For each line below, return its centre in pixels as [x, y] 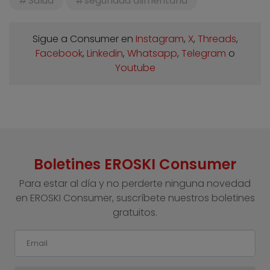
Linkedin [105, 53]
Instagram [159, 39]
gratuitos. [135, 212]
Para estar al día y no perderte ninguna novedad [135, 183]
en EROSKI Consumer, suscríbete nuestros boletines [135, 198]
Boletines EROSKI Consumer [135, 164]
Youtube [135, 67]
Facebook [59, 53]
